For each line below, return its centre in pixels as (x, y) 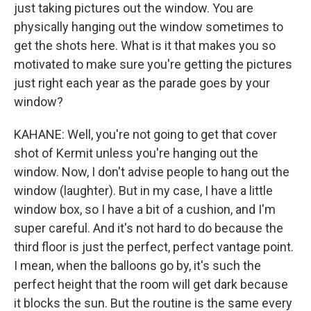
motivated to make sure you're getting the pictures (153, 64)
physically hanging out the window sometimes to (149, 27)
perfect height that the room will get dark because (151, 284)
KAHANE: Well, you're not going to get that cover (145, 134)
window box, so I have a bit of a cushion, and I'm (145, 209)
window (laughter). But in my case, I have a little (143, 191)
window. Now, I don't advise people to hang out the (152, 172)
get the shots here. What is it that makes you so (145, 45)
